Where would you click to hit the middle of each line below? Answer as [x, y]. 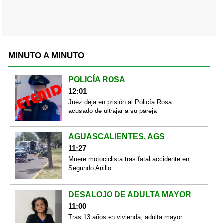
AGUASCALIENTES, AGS [116, 137]
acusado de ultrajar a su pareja [112, 111]
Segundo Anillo [89, 168]
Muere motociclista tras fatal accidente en [128, 159]
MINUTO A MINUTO [46, 55]
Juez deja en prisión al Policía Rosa [120, 102]
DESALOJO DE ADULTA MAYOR [129, 194]
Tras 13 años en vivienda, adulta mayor [125, 217]
